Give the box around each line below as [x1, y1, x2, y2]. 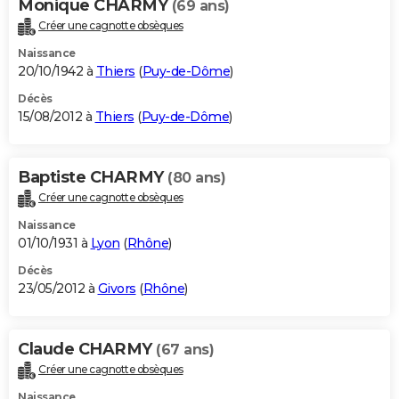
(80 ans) [167, 168, 225, 186]
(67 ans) [156, 340, 214, 358]
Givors [97, 280, 136, 297]
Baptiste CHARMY [18, 167, 167, 187]
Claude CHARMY [18, 338, 156, 359]
